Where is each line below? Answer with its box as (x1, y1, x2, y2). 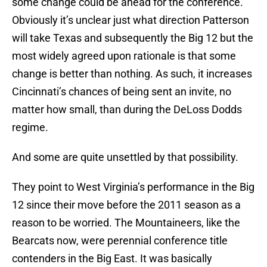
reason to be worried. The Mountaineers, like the (12, 216, 240, 229)
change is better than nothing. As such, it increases (12, 67, 252, 80)
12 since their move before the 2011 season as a (12, 198, 241, 212)
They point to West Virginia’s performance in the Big (12, 181, 254, 194)
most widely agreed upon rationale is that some (12, 49, 236, 63)
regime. (12, 121, 48, 134)
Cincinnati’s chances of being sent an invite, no (12, 85, 231, 98)
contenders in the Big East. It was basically (12, 252, 212, 265)
